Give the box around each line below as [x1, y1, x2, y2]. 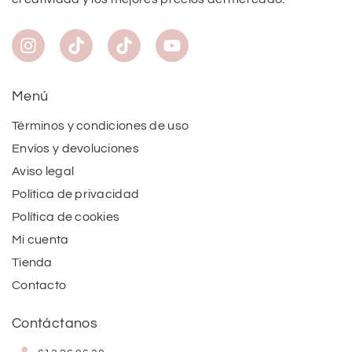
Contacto [12, 279, 67, 292]
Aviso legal [12, 165, 75, 178]
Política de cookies [12, 211, 120, 224]
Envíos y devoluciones [12, 142, 139, 156]
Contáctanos [12, 316, 97, 332]
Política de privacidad [12, 188, 140, 201]
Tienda [12, 256, 53, 269]
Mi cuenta [12, 233, 69, 247]
